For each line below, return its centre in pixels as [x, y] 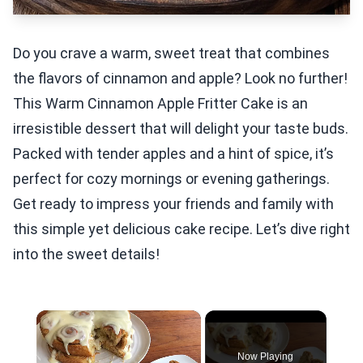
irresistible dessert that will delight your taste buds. [181, 128]
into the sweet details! [86, 254]
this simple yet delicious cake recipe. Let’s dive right [181, 229]
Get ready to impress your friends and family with [173, 204]
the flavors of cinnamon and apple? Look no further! [180, 78]
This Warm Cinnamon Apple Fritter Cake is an [160, 103]
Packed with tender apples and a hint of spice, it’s [173, 154]
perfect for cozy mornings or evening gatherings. [171, 179]
